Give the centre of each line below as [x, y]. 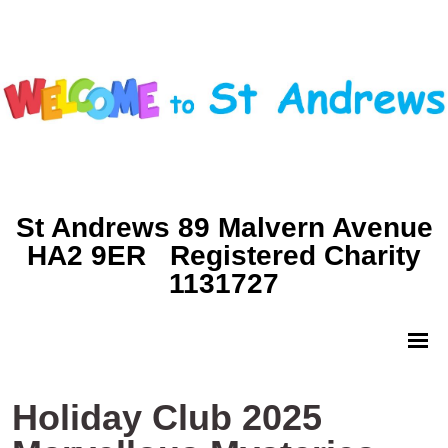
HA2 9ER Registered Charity [224, 255]
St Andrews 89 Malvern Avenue [224, 227]
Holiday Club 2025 [167, 417]
